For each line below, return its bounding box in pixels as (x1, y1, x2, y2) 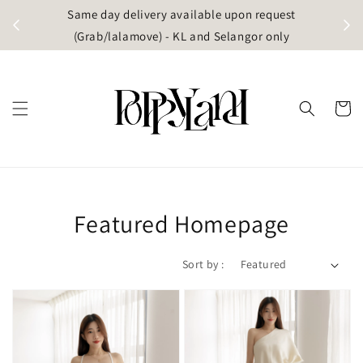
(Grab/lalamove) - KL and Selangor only (73, 28, 290, 44)
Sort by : (181, 257, 224, 272)
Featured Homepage (73, 207, 290, 241)
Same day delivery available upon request (66, 6, 296, 22)
